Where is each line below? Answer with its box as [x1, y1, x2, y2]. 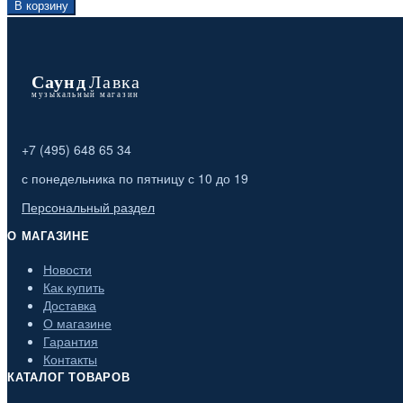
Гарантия [43, 332, 98, 351]
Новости [43, 260, 92, 279]
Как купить [43, 278, 104, 297]
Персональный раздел [22, 198, 155, 217]
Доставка [43, 296, 96, 315]
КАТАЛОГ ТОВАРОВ [7, 368, 130, 386]
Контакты [43, 350, 97, 369]
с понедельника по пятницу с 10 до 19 [22, 169, 248, 188]
